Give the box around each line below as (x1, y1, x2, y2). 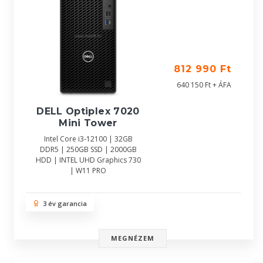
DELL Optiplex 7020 (36, 105, 140, 117)
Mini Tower (59, 117, 117, 129)
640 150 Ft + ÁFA (177, 80, 231, 90)
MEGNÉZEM (110, 234, 155, 242)
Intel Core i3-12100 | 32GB (43, 133, 133, 144)
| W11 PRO (70, 165, 106, 176)
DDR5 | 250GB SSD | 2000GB (39, 144, 137, 154)
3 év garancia (39, 199, 87, 208)
